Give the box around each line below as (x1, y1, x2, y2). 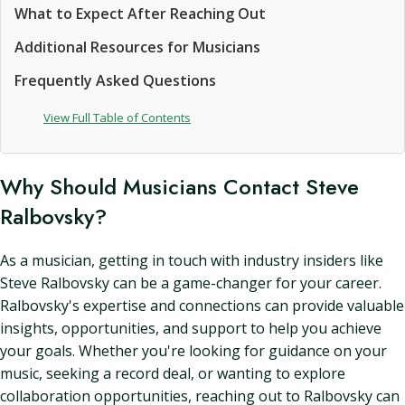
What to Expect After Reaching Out (14, 4, 266, 24)
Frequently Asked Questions (14, 71, 216, 90)
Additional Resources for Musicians (14, 37, 260, 57)
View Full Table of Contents (43, 109, 191, 126)
